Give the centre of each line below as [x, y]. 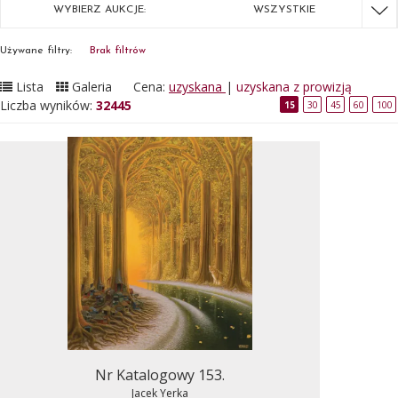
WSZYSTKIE [285, 10]
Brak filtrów [118, 51]
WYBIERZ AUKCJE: [99, 10]
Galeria [92, 87]
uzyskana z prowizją [294, 87]
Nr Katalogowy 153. [160, 374]
